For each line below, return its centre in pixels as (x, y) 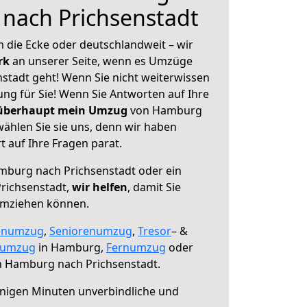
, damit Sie (154, 187)
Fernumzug (136, 247)
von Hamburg (165, 110)
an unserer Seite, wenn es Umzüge (102, 61)
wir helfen (100, 187)
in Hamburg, (71, 247)
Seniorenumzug (91, 231)
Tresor (155, 231)
